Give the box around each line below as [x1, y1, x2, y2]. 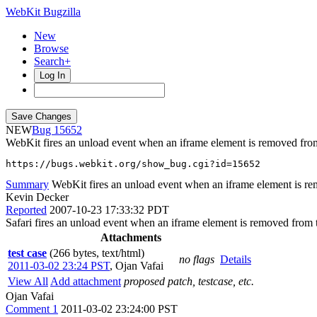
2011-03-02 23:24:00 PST [61, 303, 178, 315]
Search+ [34, 55, 71, 67]
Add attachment [50, 275, 121, 287]
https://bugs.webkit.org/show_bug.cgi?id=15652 [6, 158, 260, 169]
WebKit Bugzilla [6, 6, 81, 18]
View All [8, 275, 48, 287]
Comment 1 [6, 303, 58, 315]
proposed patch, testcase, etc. [124, 275, 254, 287]
